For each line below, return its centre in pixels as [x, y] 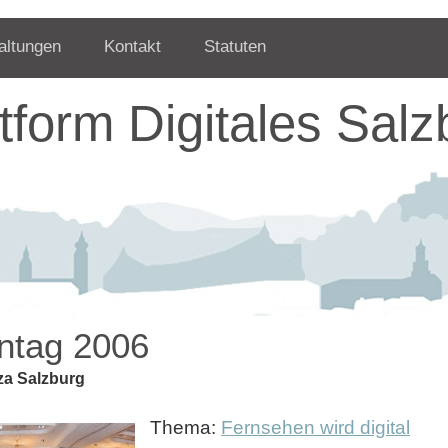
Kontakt [132, 46]
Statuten [235, 46]
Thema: [185, 427]
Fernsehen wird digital [315, 427]
